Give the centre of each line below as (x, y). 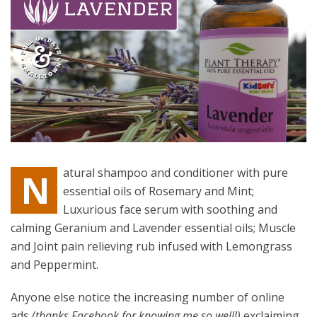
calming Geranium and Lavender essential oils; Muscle (153, 228)
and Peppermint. (54, 265)
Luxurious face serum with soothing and (170, 210)
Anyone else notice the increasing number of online (148, 298)
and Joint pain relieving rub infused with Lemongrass (151, 247)
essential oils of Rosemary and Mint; (158, 191)
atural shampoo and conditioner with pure (175, 173)
